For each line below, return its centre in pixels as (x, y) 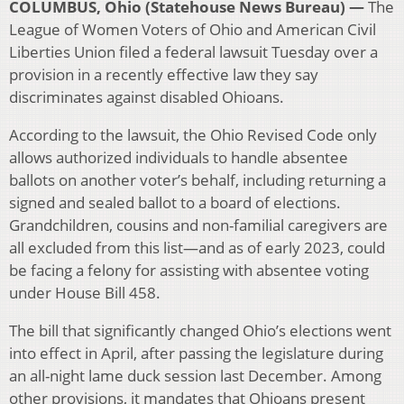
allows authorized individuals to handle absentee (179, 158)
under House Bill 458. (85, 293)
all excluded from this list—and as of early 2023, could (197, 248)
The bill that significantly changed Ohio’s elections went (200, 331)
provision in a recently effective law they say (164, 75)
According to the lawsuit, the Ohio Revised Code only (193, 135)
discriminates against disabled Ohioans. (147, 97)
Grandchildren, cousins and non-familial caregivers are (198, 225)
